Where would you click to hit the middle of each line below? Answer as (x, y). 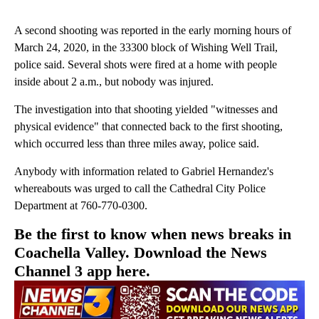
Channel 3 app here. (82, 271)
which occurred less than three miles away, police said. (137, 144)
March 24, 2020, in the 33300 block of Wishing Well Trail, (146, 48)
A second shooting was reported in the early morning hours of (153, 31)
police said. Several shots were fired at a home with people (146, 65)
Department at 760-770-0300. (81, 206)
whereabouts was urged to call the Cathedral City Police (140, 189)
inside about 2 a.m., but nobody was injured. (118, 82)
